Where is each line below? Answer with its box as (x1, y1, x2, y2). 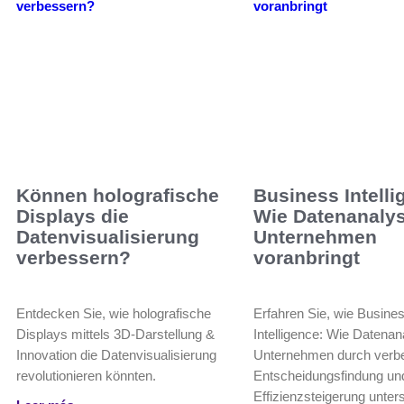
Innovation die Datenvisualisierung (16, 347, 216, 363)
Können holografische (16, 185, 219, 207)
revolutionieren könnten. (16, 368, 156, 384)
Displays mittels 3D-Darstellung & (16, 326, 215, 343)
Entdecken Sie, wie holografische (16, 306, 211, 322)
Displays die (16, 206, 129, 227)
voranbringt (253, 247, 361, 269)
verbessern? (16, 247, 131, 269)
